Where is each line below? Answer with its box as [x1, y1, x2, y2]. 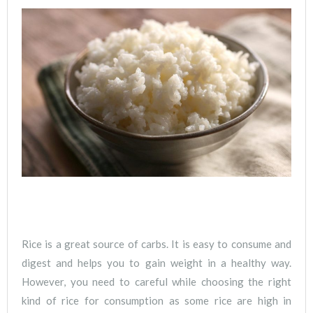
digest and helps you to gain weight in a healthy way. [22, 256, 291, 270]
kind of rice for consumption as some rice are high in [22, 294, 291, 307]
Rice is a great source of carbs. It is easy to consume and [22, 238, 291, 251]
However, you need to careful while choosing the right [22, 275, 291, 289]
